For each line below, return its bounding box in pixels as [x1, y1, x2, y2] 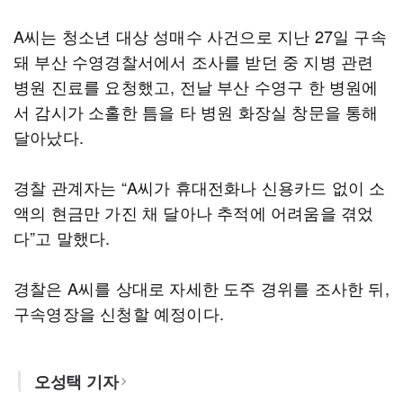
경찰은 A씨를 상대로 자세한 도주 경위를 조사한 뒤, [13, 276, 390, 300]
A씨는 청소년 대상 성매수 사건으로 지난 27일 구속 [13, 24, 387, 48]
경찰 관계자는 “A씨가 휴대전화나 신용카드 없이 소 [13, 175, 386, 199]
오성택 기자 [34, 370, 119, 393]
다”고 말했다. [13, 226, 111, 249]
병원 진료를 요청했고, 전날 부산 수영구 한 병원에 [13, 75, 379, 98]
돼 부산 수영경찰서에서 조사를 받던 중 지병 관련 [13, 49, 374, 73]
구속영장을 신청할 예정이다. [13, 301, 224, 325]
